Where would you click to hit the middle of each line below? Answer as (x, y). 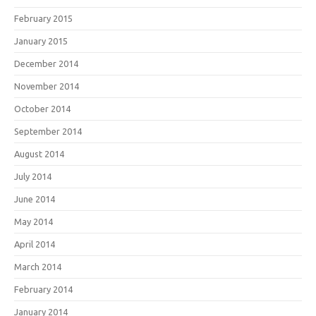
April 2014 (35, 244)
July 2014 (33, 176)
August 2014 (39, 154)
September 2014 (48, 131)
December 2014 (46, 63)
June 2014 (35, 199)
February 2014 (43, 289)
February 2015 (43, 18)
